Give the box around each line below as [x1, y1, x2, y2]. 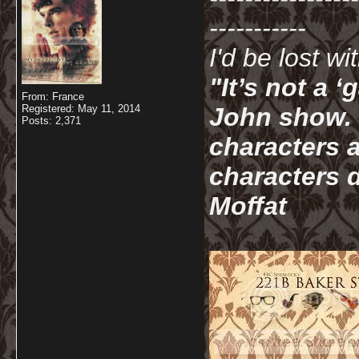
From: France [22, 91, 84, 103]
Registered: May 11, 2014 [22, 103, 140, 115]
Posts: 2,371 [22, 115, 81, 127]
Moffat [209, 192, 287, 220]
